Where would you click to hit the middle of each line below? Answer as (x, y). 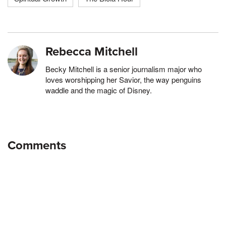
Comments (37, 145)
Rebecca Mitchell (92, 51)
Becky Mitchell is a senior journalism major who (124, 69)
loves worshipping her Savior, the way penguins (123, 79)
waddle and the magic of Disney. (99, 90)
